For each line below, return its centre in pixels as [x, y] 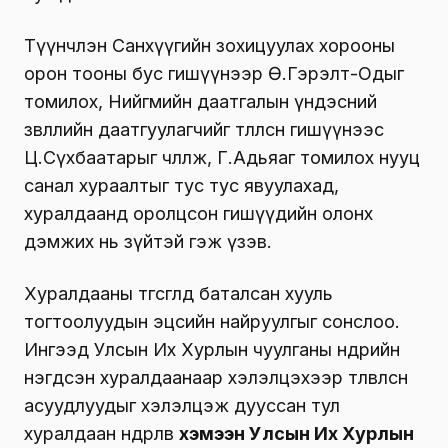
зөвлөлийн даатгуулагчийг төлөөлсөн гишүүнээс [204, 130]
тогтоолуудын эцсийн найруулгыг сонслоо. [212, 322]
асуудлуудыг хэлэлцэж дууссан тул [182, 406]
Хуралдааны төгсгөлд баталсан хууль [178, 294]
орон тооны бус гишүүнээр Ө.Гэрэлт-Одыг [214, 74]
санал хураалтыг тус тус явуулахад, [181, 186]
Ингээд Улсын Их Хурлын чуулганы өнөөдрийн [212, 350]
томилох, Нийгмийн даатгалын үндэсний [200, 102]
